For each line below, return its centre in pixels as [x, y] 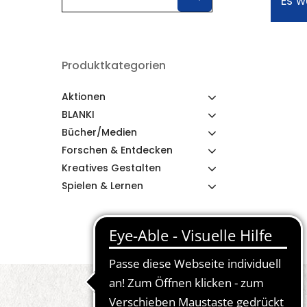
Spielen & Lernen [102, 186]
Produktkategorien [114, 65]
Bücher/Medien [99, 132]
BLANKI [78, 114]
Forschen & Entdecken [117, 150]
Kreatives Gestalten [111, 168]
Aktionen [84, 97]
